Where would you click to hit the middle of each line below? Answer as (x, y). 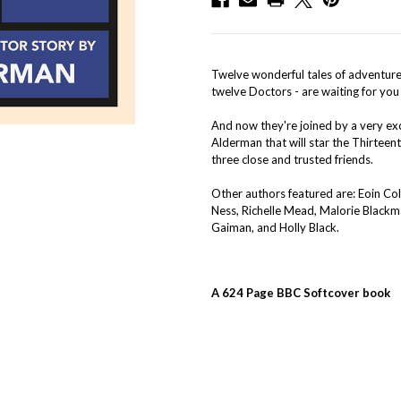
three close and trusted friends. (292, 159)
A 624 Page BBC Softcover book (301, 292)
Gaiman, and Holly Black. (275, 227)
